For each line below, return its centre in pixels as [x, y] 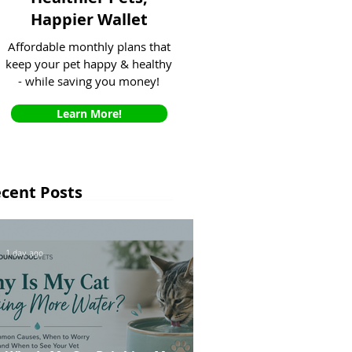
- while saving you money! [89, 81]
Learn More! [89, 114]
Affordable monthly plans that [89, 46]
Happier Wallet [89, 19]
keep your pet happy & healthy [89, 64]
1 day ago [24, 254]
